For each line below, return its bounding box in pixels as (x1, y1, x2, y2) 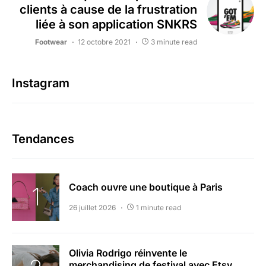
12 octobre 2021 (78, 37, 131, 46)
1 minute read (136, 203, 181, 212)
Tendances (12, 132, 74, 146)
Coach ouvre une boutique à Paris (69, 181, 223, 193)
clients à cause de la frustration (20, 2, 197, 17)
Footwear (35, 37, 67, 46)
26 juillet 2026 (69, 203, 116, 212)
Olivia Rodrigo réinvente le (69, 247, 187, 259)
